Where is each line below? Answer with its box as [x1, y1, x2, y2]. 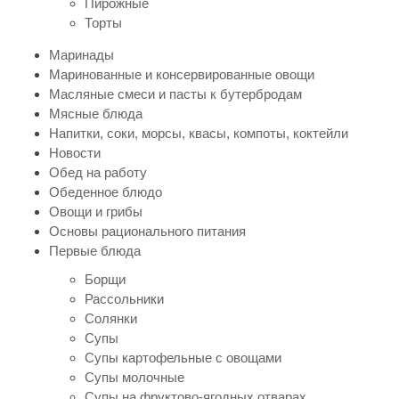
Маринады [49, 46, 114, 62]
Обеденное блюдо [49, 183, 162, 199]
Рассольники [85, 290, 164, 306]
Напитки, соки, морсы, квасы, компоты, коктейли [49, 125, 348, 141]
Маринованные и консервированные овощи [49, 66, 314, 82]
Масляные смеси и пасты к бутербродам [49, 85, 302, 102]
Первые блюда [49, 242, 141, 258]
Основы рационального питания [49, 223, 246, 239]
